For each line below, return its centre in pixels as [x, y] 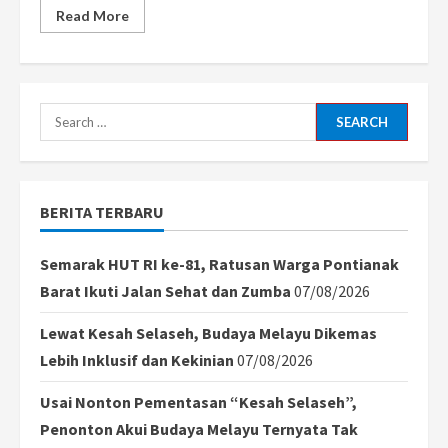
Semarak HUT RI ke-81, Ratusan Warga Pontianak [219, 263]
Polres [149, 112]
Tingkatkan [166, 182]
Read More [92, 15]
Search [64, 115]
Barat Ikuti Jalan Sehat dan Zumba [165, 290]
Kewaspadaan [174, 196]
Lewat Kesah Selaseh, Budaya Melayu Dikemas [208, 332]
